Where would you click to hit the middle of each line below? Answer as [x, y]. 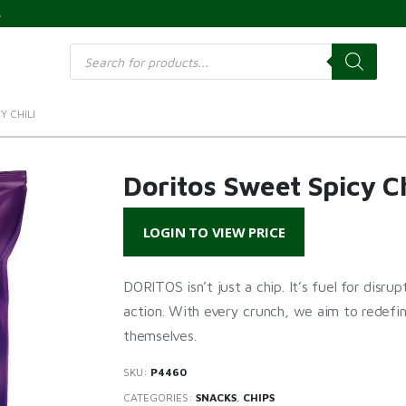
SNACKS [216, 397]
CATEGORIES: [159, 397]
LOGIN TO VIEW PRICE [214, 232]
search [88, 61]
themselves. [160, 335]
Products [95, 48]
